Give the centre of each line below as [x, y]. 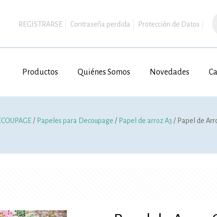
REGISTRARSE [40, 24]
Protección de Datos [169, 24]
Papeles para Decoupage [75, 121]
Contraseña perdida [100, 24]
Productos [40, 72]
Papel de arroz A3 [146, 121]
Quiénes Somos [104, 72]
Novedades [169, 72]
